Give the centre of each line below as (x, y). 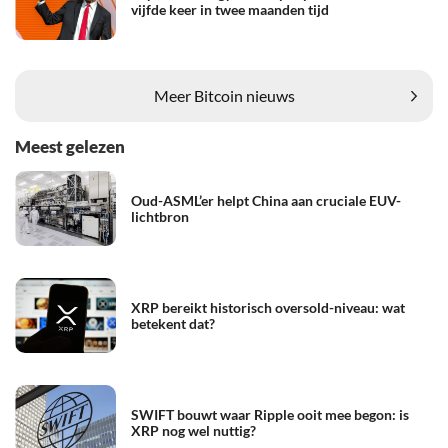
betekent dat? (173, 323)
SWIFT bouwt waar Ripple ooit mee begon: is (270, 414)
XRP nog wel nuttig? (193, 430)
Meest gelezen (70, 146)
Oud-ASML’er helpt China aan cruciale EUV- (266, 200)
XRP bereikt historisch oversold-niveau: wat (268, 307)
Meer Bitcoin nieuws (224, 96)
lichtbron (160, 216)
